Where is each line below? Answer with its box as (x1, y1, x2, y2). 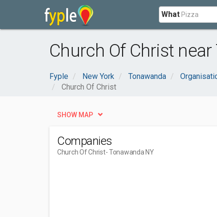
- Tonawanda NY (105, 148, 154, 156)
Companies (57, 134, 112, 148)
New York (82, 72, 114, 81)
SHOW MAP (57, 111, 93, 119)
